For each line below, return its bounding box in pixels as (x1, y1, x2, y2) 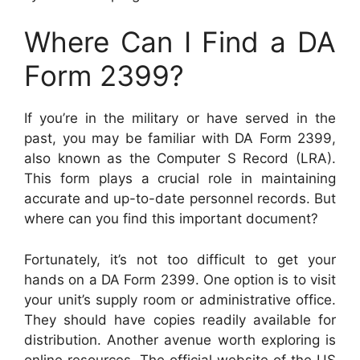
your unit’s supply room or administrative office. (24, 291, 336, 308)
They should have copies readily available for (24, 311, 336, 328)
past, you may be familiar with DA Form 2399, (24, 130, 336, 147)
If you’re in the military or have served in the (24, 110, 336, 127)
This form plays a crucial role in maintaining (24, 170, 336, 187)
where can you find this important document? (24, 211, 318, 227)
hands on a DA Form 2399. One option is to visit (24, 271, 336, 288)
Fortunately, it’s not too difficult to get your (24, 251, 336, 268)
